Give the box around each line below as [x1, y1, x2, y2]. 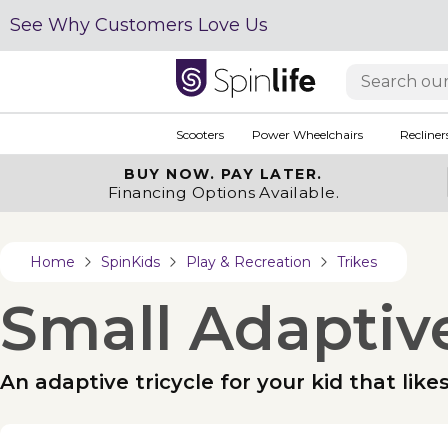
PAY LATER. [220, 165, 323, 183]
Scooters [175, 126, 224, 142]
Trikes [337, 253, 377, 271]
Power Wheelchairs [251, 126, 363, 142]
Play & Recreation [186, 253, 311, 271]
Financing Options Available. [107, 183, 340, 202]
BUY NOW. [124, 165, 221, 183]
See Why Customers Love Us [10, 14, 268, 36]
